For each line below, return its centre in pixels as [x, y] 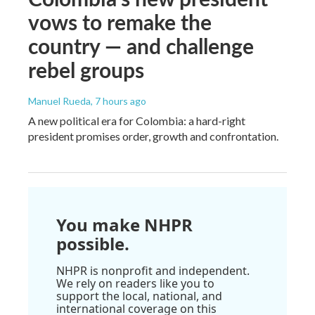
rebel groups [86, 69]
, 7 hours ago [118, 101]
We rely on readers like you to [135, 283]
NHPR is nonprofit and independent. [153, 270]
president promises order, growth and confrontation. [153, 136]
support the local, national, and [139, 296]
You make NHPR [124, 224]
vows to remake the [120, 21]
